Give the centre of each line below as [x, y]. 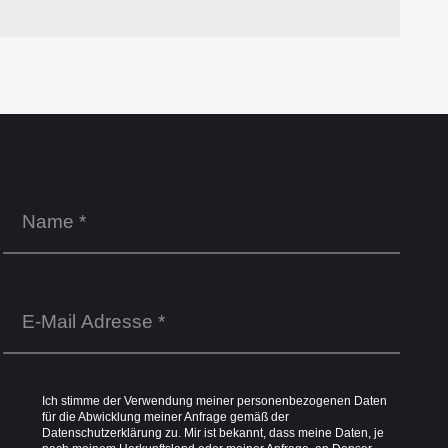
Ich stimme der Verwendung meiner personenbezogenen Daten [214, 400]
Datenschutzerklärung [101, 432]
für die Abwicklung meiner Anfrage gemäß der [165, 416]
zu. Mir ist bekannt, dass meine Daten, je [272, 432]
